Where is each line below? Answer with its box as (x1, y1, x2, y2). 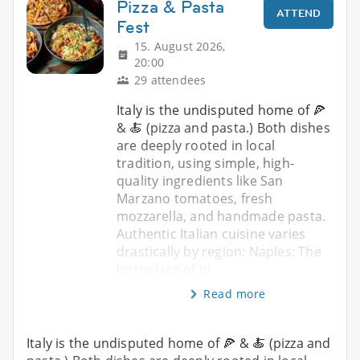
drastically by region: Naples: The (117, 242, 321, 260)
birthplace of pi (117, 260, 211, 278)
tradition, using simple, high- (117, 153, 294, 172)
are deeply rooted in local (117, 136, 276, 154)
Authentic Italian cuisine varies (117, 224, 306, 243)
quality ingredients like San (117, 171, 284, 190)
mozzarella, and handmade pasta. (117, 207, 326, 225)
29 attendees (134, 72, 207, 88)
